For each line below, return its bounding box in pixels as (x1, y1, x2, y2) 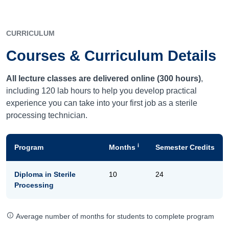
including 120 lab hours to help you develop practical (6, 86, 197, 96)
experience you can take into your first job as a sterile (6, 99, 197, 108)
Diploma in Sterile (14, 170, 76, 179)
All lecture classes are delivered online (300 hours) (6, 74, 201, 83)
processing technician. (6, 111, 87, 120)
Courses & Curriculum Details (6, 48, 216, 64)
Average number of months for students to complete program (16, 212, 214, 221)
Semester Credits (155, 143, 215, 152)
